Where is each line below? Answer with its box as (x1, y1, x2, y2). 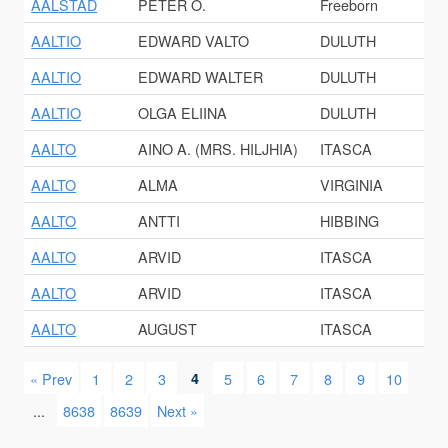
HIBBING (320, 210, 380, 232)
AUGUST (138, 318, 198, 340)
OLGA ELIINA (138, 102, 228, 124)
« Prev (29, 367, 72, 389)
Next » (157, 400, 199, 422)
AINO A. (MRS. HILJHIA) (138, 138, 299, 160)
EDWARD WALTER (138, 66, 264, 88)
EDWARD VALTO (138, 30, 250, 52)
